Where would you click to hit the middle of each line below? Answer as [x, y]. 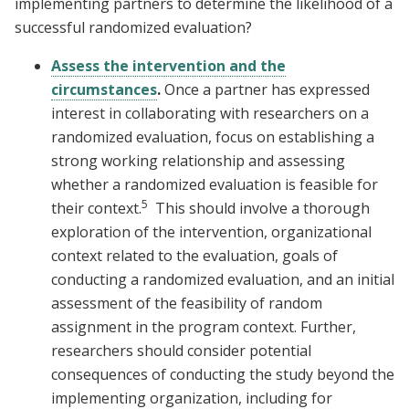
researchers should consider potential [181, 351]
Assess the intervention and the [168, 66]
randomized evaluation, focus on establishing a [213, 137]
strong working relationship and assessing [198, 161]
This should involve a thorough [259, 209]
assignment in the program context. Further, [204, 327]
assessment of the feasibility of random [187, 304]
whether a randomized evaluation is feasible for [215, 185]
